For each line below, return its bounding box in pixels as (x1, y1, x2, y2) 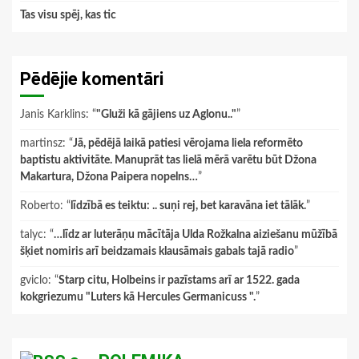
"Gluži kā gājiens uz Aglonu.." (96, 109, 236, 120)
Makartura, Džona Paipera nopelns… (20, 171, 198, 183)
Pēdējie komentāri (20, 69, 163, 89)
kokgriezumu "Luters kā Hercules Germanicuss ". (20, 292, 256, 303)
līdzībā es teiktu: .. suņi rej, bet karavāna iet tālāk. (71, 200, 306, 212)
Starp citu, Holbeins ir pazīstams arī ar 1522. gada (58, 275, 300, 286)
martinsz (20, 138, 63, 149)
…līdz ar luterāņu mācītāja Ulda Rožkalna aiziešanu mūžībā (54, 229, 337, 240)
